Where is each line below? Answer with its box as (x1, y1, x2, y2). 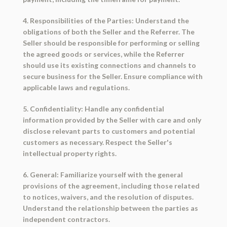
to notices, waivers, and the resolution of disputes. (22, 193, 194, 202)
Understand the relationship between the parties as (22, 204, 198, 213)
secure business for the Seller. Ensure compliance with (22, 72, 203, 81)
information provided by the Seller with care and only (22, 116, 201, 125)
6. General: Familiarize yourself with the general (22, 170, 183, 179)
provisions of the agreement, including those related (22, 181, 200, 191)
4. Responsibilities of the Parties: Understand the (22, 16, 189, 25)
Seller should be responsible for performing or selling (22, 39, 200, 48)
